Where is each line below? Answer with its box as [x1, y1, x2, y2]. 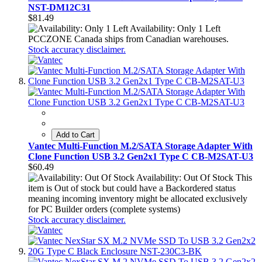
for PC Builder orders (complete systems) [28, 204, 180, 215]
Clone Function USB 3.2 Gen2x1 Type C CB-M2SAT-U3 [28, 151, 253, 162]
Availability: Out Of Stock [136, 173, 233, 183]
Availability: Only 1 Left [130, 23, 220, 34]
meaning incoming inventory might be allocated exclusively [28, 194, 247, 204]
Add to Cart [56, 130, 95, 140]
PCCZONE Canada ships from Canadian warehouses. [28, 34, 229, 44]
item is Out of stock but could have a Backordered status [28, 183, 236, 194]
